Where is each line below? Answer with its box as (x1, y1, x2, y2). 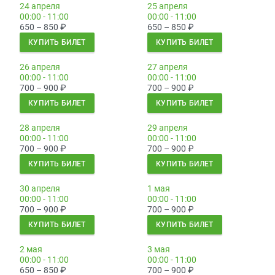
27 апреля (147, 62, 188, 72)
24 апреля (20, 1, 60, 12)
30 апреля (20, 184, 60, 194)
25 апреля (147, 1, 188, 12)
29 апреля (147, 123, 188, 133)
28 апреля (20, 123, 60, 133)
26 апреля (20, 62, 60, 72)
